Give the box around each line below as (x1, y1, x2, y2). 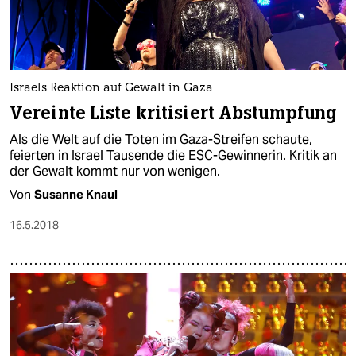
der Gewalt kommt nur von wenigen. (10, 163, 220, 180)
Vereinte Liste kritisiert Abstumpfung (10, 102, 337, 126)
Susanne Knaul (34, 187, 118, 203)
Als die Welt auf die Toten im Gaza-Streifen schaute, (10, 131, 312, 149)
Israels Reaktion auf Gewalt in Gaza (10, 83, 213, 95)
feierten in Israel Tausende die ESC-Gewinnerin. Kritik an (10, 147, 337, 164)
